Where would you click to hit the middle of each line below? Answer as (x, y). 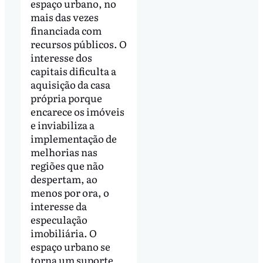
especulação (59, 219)
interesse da (58, 205)
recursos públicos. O (78, 43)
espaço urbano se (70, 246)
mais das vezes (64, 16)
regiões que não (67, 165)
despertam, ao (64, 178)
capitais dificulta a (73, 70)
